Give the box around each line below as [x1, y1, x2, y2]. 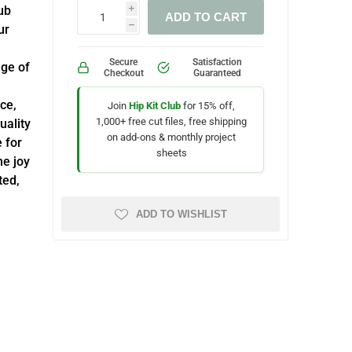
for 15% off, [181, 100, 236, 112]
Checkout [103, 68, 144, 79]
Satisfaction [192, 57, 242, 68]
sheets [156, 147, 187, 159]
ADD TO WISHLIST [135, 208, 227, 220]
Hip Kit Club [129, 100, 181, 112]
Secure [109, 57, 138, 68]
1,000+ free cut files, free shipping [96, 115, 247, 127]
